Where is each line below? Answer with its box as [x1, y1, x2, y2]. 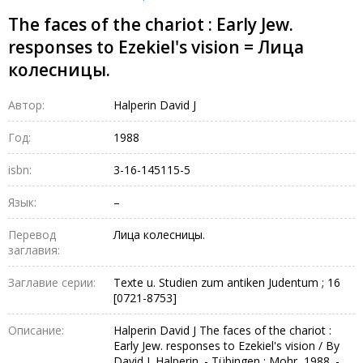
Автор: [8, 96, 45, 113]
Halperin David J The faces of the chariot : [113, 322, 331, 338]
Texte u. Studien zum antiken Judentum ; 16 [113, 274, 340, 290]
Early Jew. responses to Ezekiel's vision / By [113, 337, 340, 353]
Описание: [8, 322, 64, 338]
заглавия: [8, 241, 60, 258]
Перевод [8, 226, 56, 242]
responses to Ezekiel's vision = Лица [8, 35, 304, 58]
